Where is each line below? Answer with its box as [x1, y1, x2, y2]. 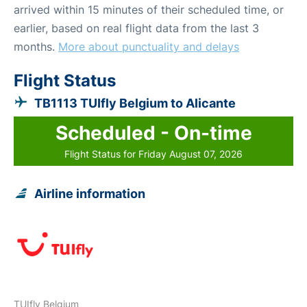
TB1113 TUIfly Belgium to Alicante [34, 95, 236, 110]
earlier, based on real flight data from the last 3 [14, 21, 259, 35]
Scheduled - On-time [55, 121, 252, 145]
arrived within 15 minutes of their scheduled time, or [14, 2, 284, 16]
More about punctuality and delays [58, 39, 239, 53]
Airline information [34, 186, 145, 201]
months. [14, 39, 58, 53]
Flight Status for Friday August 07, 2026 [64, 147, 243, 160]
